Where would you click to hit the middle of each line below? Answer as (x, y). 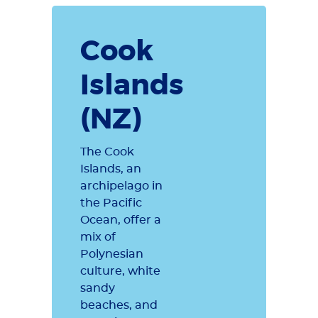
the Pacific (111, 203)
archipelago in (121, 186)
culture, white (120, 271)
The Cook (107, 152)
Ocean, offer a (121, 220)
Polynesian (112, 254)
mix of (98, 237)
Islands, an (111, 169)
